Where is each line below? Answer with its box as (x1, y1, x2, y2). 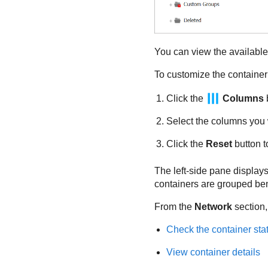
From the (154, 201, 194, 212)
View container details (166, 246, 260, 257)
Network (194, 201, 232, 212)
